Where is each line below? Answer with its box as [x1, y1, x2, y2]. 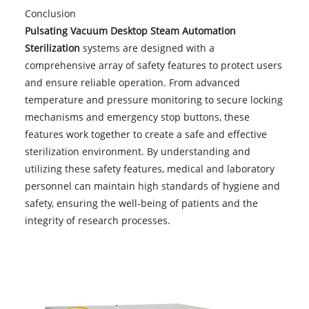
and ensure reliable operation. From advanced [24, 75, 240, 89]
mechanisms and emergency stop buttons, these [24, 110, 250, 123]
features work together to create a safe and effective [24, 127, 267, 141]
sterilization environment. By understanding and [24, 144, 250, 158]
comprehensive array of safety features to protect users [24, 58, 282, 72]
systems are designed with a [82, 41, 215, 54]
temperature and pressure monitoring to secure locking [24, 92, 283, 106]
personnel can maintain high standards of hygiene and [24, 179, 280, 192]
